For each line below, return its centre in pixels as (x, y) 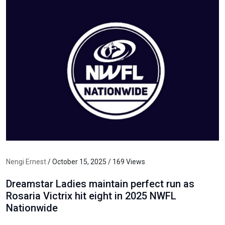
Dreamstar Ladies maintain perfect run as (100, 184)
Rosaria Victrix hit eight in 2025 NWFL (91, 196)
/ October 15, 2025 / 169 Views (96, 161)
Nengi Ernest (26, 161)
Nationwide (32, 208)
